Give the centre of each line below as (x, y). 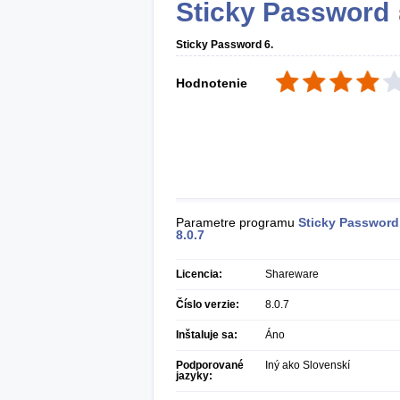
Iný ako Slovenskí (308, 365)
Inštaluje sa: (207, 335)
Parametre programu (237, 222)
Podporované (210, 365)
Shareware (292, 274)
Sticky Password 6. (225, 45)
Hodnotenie (212, 83)
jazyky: (194, 376)
